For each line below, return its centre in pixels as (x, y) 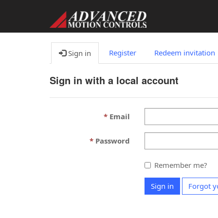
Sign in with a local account (114, 80)
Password (112, 141)
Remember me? (181, 165)
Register (123, 53)
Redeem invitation (185, 53)
